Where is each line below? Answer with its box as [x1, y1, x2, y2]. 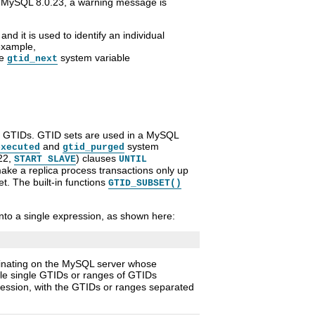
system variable [58, 52, 130, 64]
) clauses [76, 153, 119, 165]
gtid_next [7, 53, 58, 65]
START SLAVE [14, 154, 76, 165]
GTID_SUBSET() [108, 178, 181, 189]
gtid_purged [63, 142, 124, 153]
